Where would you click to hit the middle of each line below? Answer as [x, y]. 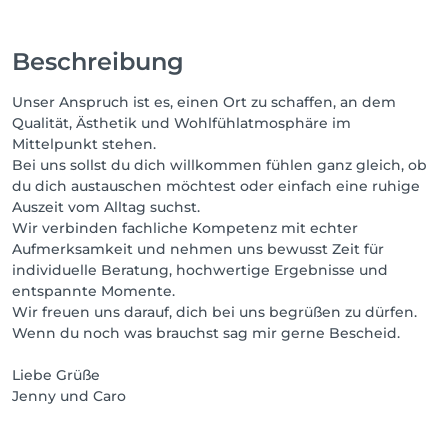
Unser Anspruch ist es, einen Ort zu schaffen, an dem [204, 102]
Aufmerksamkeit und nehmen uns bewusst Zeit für [198, 249]
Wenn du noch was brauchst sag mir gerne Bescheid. [206, 333]
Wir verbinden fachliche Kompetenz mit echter [185, 228]
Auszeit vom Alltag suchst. [106, 207]
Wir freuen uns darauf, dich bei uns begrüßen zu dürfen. [214, 312]
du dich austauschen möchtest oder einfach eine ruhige [216, 186]
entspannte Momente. [93, 291]
